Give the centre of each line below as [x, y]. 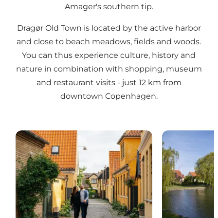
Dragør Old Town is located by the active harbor [109, 28]
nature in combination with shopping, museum [109, 69]
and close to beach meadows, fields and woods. [109, 42]
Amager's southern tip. [109, 7]
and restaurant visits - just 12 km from [109, 82]
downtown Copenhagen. [109, 96]
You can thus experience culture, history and [109, 55]
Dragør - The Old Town [58, 136]
